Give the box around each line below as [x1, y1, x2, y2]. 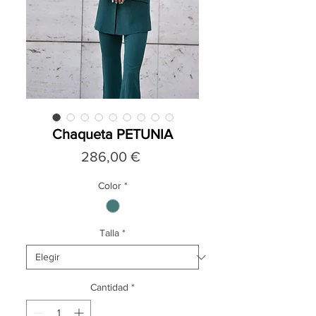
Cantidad [90, 281, 128, 293]
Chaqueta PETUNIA [52, 126, 173, 142]
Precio [140, 147, 179, 164]
